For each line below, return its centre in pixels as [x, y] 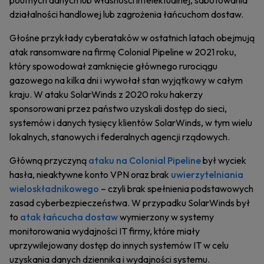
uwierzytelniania [207, 174]
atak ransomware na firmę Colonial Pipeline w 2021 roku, [123, 52]
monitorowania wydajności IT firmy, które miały [105, 231]
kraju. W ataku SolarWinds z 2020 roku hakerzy [106, 94]
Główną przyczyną [49, 160]
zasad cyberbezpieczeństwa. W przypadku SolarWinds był [130, 203]
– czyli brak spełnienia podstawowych [176, 189]
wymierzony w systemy [166, 217]
